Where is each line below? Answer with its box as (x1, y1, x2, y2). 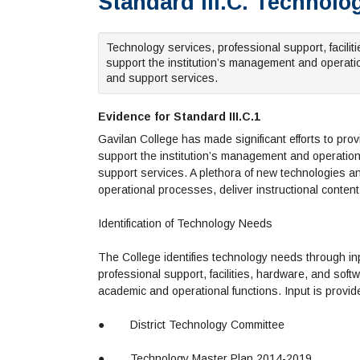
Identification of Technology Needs (98, 217, 272, 231)
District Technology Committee (130, 318, 284, 332)
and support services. (106, 72, 218, 85)
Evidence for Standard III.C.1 (98, 110, 260, 124)
